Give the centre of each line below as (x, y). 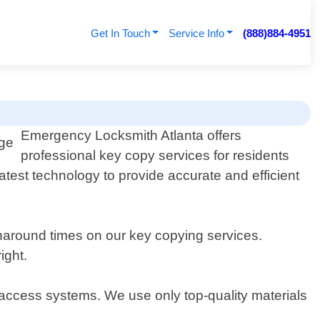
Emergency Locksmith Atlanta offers (131, 136)
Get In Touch (120, 33)
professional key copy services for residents (155, 156)
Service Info (196, 33)
